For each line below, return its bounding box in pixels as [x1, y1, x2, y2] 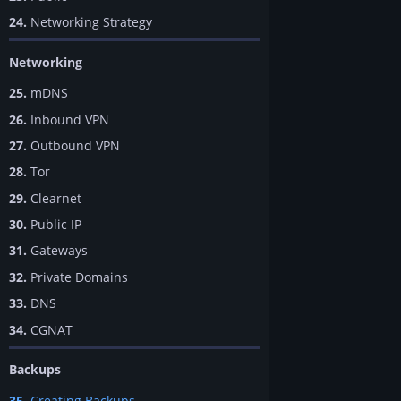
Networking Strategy [27, 13, 152, 30]
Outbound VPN [27, 136, 120, 154]
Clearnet [27, 189, 81, 207]
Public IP [27, 216, 81, 234]
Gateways [27, 242, 88, 260]
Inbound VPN [27, 110, 109, 128]
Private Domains [27, 268, 128, 286]
